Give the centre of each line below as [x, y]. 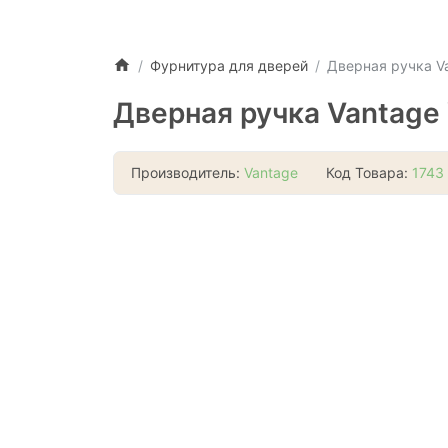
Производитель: [187, 173]
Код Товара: [369, 173]
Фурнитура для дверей [228, 65]
